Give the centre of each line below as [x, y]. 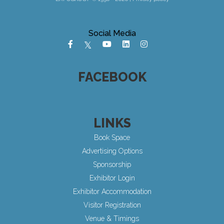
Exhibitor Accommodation [112, 192]
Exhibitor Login [112, 178]
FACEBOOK [112, 77]
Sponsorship [112, 165]
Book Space [112, 138]
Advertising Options [112, 151]
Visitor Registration [112, 205]
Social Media [112, 33]
